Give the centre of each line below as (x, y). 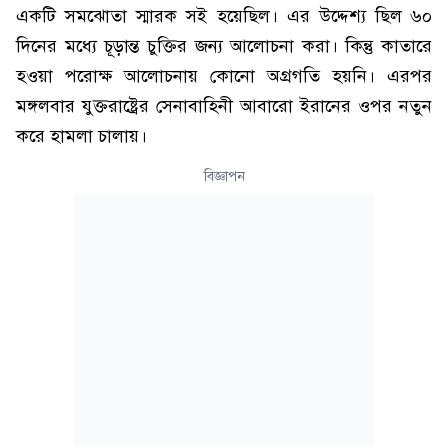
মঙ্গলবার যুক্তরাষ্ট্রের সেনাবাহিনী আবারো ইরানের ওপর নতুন (224, 106)
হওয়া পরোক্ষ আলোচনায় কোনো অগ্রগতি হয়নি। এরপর (224, 76)
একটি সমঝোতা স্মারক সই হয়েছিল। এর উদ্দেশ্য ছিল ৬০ (224, 16)
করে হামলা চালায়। (81, 136)
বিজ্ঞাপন (224, 176)
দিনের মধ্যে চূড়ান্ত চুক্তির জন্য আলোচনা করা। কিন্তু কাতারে (224, 46)
